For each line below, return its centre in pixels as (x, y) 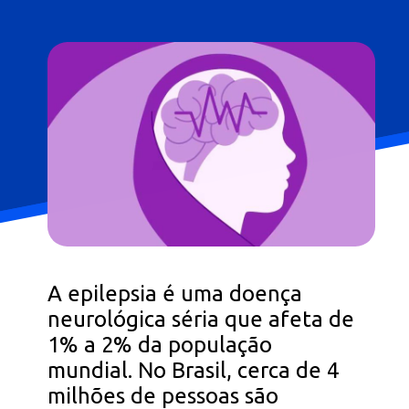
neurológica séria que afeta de (201, 320)
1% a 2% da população (160, 345)
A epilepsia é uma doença (175, 294)
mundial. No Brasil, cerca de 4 (194, 371)
